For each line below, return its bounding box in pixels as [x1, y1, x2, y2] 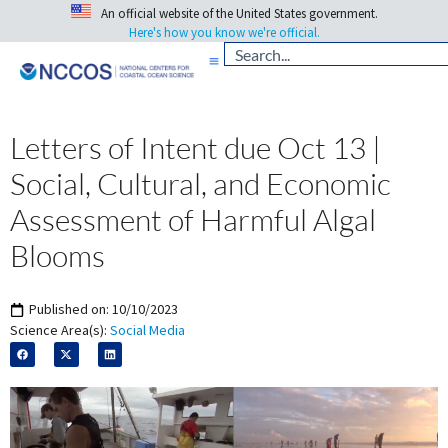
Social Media [110, 321, 185, 340]
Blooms [10, 237, 105, 275]
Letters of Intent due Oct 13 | [10, 129, 381, 167]
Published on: [29, 300, 112, 319]
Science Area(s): [10, 321, 107, 340]
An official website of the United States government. [100, 5, 378, 23]
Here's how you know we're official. [128, 24, 320, 42]
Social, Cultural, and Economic [10, 165, 391, 203]
